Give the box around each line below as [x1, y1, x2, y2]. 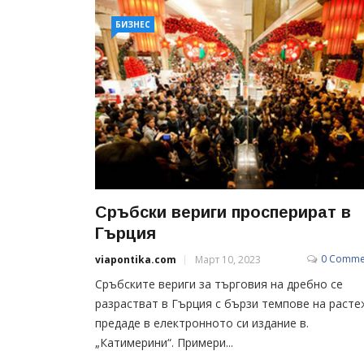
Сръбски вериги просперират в [95, 202, 351, 221]
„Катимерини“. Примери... [95, 334, 233, 350]
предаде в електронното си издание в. [95, 314, 309, 331]
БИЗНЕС [115, 19, 150, 30]
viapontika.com [95, 252, 176, 266]
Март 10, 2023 [195, 252, 261, 266]
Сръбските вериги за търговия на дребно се [95, 275, 343, 292]
